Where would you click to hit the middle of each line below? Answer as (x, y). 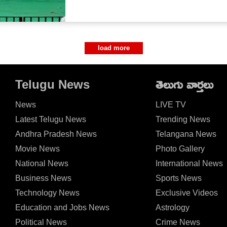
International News (189, 163)
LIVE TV (171, 104)
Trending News (183, 119)
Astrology (172, 207)
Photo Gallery (180, 148)
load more (113, 48)
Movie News (38, 148)
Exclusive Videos (186, 193)
